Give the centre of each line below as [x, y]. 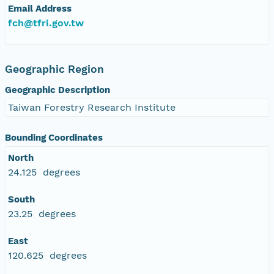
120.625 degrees [47, 255]
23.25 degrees [42, 213]
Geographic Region [54, 69]
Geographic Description [57, 90]
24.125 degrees [44, 172]
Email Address [40, 8]
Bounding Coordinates [54, 137]
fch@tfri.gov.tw [46, 23]
